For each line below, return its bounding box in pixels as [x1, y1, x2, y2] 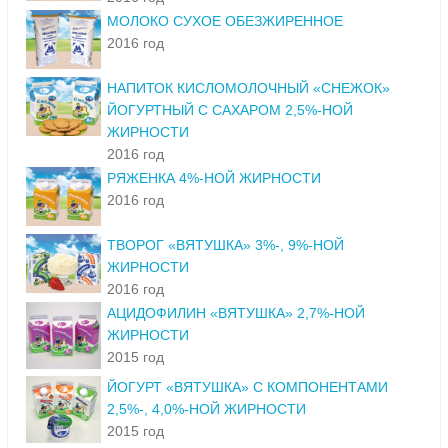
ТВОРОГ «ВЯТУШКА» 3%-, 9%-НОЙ [107, 237, 344, 254]
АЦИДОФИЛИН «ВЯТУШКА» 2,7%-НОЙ [107, 305, 365, 322]
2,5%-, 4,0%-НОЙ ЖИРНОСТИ [107, 401, 306, 418]
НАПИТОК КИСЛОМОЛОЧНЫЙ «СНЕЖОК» [107, 80, 390, 97]
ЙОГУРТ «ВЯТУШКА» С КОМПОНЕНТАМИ [107, 379, 388, 396]
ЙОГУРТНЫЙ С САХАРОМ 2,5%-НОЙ [107, 102, 353, 119]
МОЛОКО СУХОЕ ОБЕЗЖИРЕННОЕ [107, 13, 343, 30]
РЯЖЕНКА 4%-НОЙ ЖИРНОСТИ [107, 170, 321, 187]
